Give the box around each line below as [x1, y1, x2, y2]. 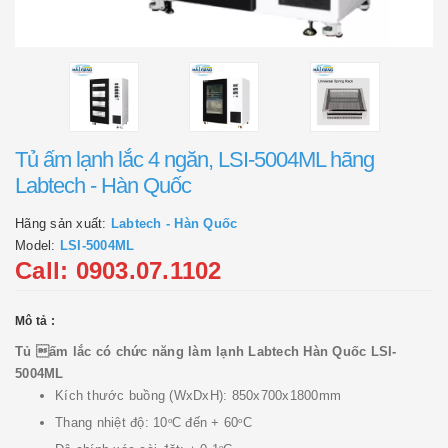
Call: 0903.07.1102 [15, 256, 222, 284]
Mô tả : [15, 313, 55, 328]
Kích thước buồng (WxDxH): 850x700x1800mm [55, 387, 341, 403]
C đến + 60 [171, 415, 239, 430]
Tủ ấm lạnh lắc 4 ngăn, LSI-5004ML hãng [15, 146, 374, 172]
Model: [15, 237, 60, 253]
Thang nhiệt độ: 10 [55, 415, 168, 430]
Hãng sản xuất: [15, 215, 111, 231]
